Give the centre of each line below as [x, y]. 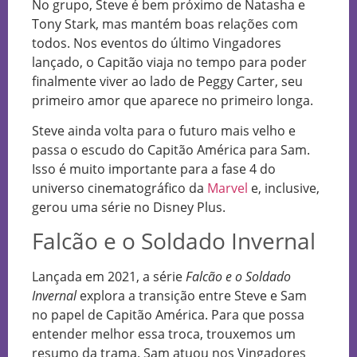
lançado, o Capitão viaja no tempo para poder [169, 62]
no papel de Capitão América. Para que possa [168, 315]
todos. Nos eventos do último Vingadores [157, 43]
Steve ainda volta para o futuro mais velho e [164, 130]
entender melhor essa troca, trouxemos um [164, 334]
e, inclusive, [284, 188]
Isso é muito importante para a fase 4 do [154, 169]
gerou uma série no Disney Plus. [129, 207]
